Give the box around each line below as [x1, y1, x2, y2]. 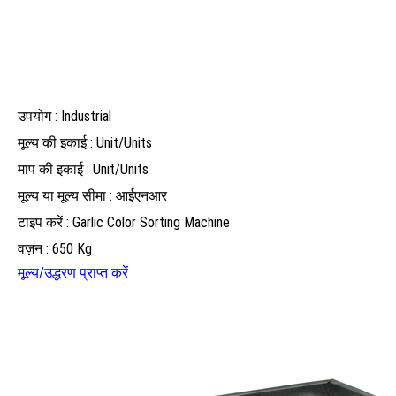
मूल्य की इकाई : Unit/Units [18, 133, 152, 151]
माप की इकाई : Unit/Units [18, 160, 148, 178]
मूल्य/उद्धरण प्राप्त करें [18, 263, 128, 281]
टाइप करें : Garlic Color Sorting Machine [18, 213, 230, 231]
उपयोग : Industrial [18, 107, 111, 125]
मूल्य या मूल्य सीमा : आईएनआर [18, 187, 167, 204]
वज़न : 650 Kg [18, 240, 92, 257]
